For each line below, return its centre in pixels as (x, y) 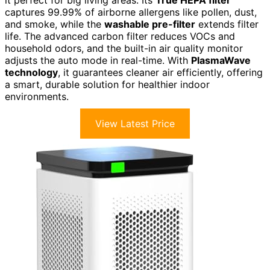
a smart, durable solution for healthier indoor (107, 84)
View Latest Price (135, 123)
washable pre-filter (150, 24)
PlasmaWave (221, 60)
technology (31, 72)
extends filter (227, 24)
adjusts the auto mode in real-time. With (98, 60)
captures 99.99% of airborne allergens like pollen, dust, (131, 12)
